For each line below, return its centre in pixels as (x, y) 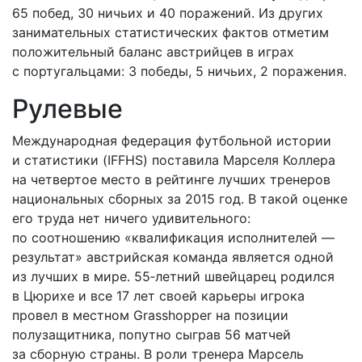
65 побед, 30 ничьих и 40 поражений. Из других (168, 13)
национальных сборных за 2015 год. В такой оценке (180, 199)
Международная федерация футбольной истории (172, 141)
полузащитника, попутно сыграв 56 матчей (152, 335)
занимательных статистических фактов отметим (170, 32)
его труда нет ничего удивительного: (131, 218)
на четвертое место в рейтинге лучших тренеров (171, 179)
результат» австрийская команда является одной (173, 257)
